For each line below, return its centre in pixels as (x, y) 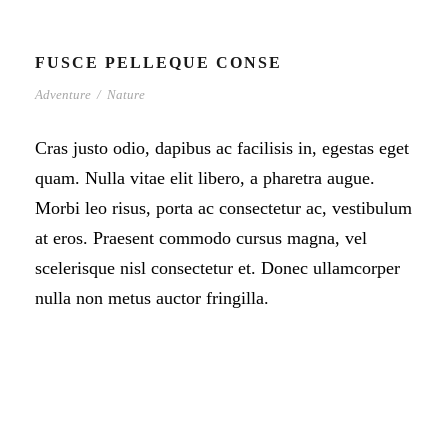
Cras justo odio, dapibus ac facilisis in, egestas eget (222, 148)
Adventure (63, 94)
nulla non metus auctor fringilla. (152, 298)
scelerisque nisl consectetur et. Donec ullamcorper (217, 268)
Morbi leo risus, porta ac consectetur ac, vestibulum (223, 208)
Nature (126, 94)
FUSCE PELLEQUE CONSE (158, 62)
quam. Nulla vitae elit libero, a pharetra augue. (205, 178)
